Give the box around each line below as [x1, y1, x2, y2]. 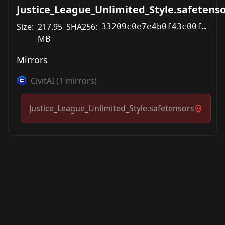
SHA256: [66, 21, 97, 32]
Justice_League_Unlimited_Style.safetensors [29, 103, 194, 114]
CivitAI [31, 75, 54, 86]
